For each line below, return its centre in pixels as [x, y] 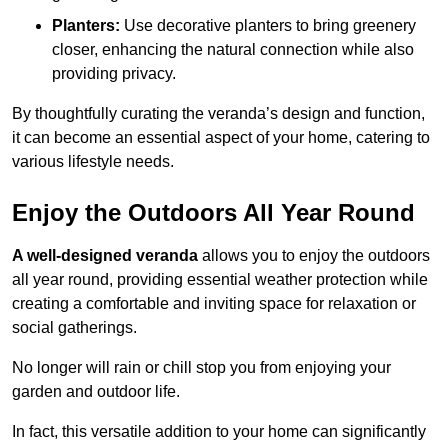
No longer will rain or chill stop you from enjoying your [201, 367]
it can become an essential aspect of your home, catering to [221, 137]
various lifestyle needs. [93, 161]
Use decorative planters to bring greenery [268, 25]
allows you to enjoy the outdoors [314, 255]
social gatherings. [74, 327]
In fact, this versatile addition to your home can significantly [219, 431]
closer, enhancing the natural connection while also [233, 49]
